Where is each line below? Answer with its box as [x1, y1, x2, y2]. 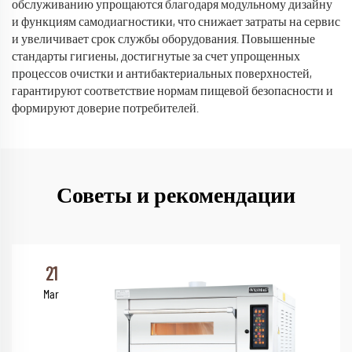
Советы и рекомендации [57, 185, 295, 207]
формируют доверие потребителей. [12, 102, 199, 115]
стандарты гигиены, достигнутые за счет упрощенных [12, 50, 300, 63]
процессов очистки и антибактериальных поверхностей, [12, 68, 312, 80]
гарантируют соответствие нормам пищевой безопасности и [12, 85, 333, 97]
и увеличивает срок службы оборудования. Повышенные [12, 33, 315, 46]
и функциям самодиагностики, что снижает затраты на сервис [12, 16, 340, 28]
